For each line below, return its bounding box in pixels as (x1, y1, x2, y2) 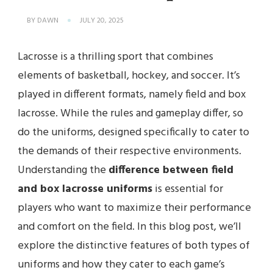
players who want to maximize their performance (18, 199, 251, 218)
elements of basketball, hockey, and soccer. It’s (18, 67, 240, 85)
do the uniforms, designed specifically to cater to (18, 124, 249, 142)
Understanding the (18, 161, 108, 180)
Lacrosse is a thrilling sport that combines (18, 48, 213, 66)
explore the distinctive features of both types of (18, 237, 250, 255)
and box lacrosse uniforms (18, 180, 152, 199)
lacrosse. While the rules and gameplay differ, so (18, 105, 243, 123)
